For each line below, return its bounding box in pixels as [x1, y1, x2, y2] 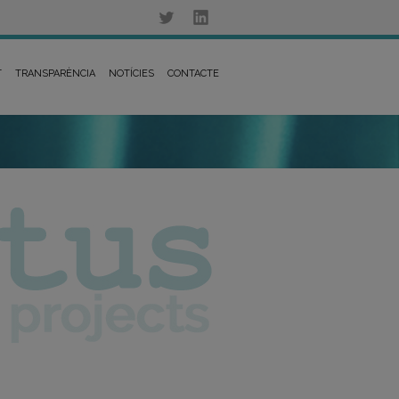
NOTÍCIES [109, 68, 154, 79]
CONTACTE [167, 68, 219, 79]
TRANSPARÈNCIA [15, 68, 95, 79]
